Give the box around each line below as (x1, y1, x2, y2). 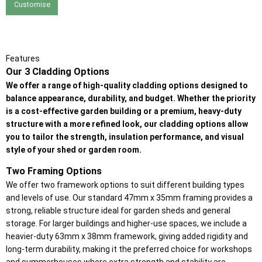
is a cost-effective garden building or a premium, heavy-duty (6, 106, 242, 116)
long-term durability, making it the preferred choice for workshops (6, 244, 252, 254)
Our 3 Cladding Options (6, 66, 109, 78)
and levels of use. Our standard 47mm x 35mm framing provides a (6, 193, 253, 203)
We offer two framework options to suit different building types (6, 180, 244, 190)
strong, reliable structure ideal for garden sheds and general (6, 206, 230, 216)
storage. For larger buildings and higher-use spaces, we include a (6, 219, 247, 229)
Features (6, 54, 40, 64)
